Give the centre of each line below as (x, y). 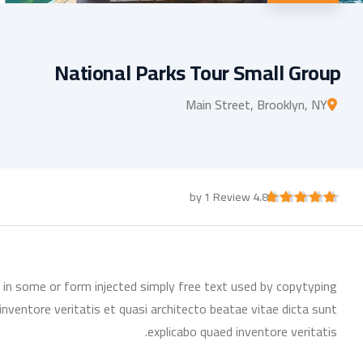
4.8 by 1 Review (261, 196)
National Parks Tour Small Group (198, 72)
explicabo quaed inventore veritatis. (242, 331)
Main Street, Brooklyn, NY (256, 104)
